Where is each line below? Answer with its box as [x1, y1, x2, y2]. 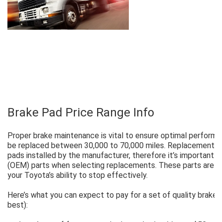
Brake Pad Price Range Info [7, 105, 154, 119]
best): [7, 200, 28, 210]
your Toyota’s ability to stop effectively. [7, 170, 148, 180]
